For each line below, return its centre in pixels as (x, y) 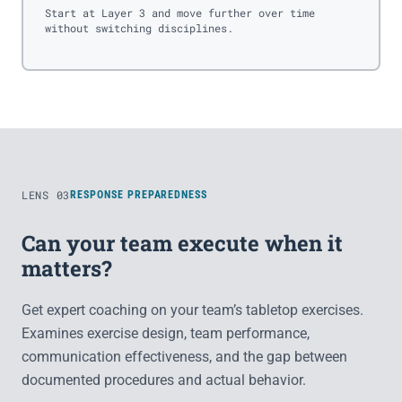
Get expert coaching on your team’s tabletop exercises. (192, 310)
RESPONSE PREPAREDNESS (139, 195)
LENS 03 (46, 195)
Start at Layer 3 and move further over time (179, 13)
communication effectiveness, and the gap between (184, 357)
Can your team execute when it (182, 243)
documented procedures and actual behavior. (164, 380)
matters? (67, 268)
